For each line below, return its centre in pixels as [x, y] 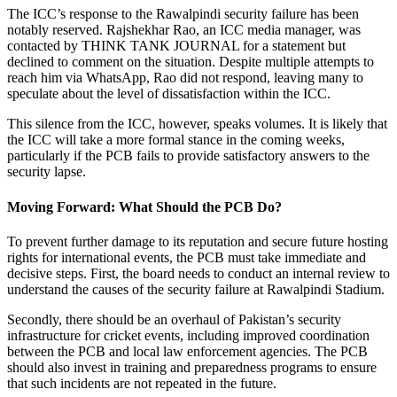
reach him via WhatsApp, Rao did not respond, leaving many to [185, 78]
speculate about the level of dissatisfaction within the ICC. [169, 94]
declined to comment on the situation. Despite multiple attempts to [191, 62]
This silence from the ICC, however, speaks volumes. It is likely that [197, 124]
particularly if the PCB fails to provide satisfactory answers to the [188, 156]
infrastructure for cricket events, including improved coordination [188, 335]
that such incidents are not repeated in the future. [142, 383]
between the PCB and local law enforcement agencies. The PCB [187, 351]
